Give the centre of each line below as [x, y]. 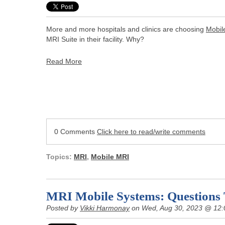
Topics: [60, 157]
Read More [64, 61]
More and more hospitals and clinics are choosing [126, 29]
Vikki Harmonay [105, 208]
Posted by [63, 208]
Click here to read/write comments [151, 132]
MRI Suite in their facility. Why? [95, 39]
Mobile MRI [110, 157]
